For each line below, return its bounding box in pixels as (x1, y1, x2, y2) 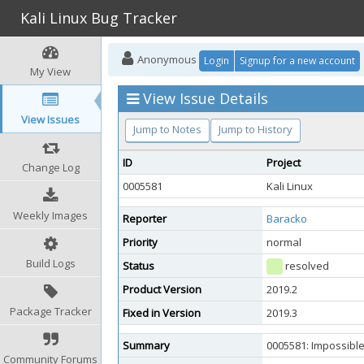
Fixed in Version (123, 305, 201, 320)
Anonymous (135, 52, 199, 67)
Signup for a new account (240, 53, 355, 67)
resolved (283, 258, 329, 273)
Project (266, 155, 301, 170)
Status (123, 258, 154, 273)
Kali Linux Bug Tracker (20, 8, 177, 28)
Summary (123, 338, 170, 353)
